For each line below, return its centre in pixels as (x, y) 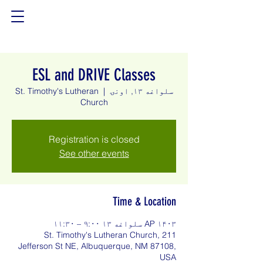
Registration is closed (94, 139)
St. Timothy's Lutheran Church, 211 (110, 235)
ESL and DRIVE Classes (94, 75)
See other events (94, 153)
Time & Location (144, 201)
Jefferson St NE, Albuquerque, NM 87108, (97, 246)
